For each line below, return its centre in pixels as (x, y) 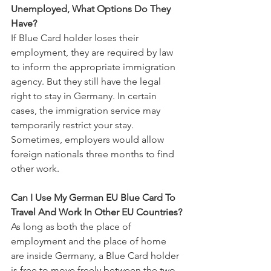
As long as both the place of (72, 227)
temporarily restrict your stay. (73, 125)
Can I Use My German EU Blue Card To (94, 198)
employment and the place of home (90, 241)
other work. (35, 168)
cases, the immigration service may (87, 110)
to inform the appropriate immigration (94, 67)
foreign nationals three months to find (94, 154)
